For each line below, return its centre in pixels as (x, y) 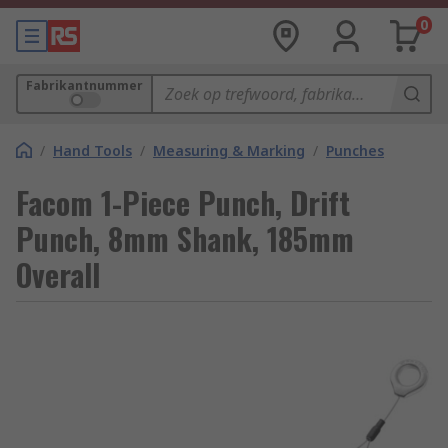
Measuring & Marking (229, 150)
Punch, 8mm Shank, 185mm (185, 238)
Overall (58, 274)
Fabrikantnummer (84, 85)
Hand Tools (92, 150)
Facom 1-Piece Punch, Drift (183, 202)
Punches (355, 150)
